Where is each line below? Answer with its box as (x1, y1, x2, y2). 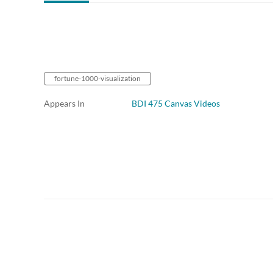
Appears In (44, 98, 85, 109)
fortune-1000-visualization (54, 74, 141, 83)
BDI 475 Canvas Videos (132, 98, 220, 109)
